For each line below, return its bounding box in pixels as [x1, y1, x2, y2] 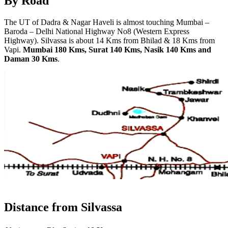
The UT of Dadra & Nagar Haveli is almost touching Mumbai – [4, 18, 209, 27]
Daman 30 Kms [4, 54, 58, 64]
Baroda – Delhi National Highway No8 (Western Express [4, 27, 189, 36]
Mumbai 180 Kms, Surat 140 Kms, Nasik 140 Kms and [23, 45, 211, 54]
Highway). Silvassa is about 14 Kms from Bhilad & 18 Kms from [4, 36, 215, 45]
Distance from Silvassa [4, 201, 122, 214]
